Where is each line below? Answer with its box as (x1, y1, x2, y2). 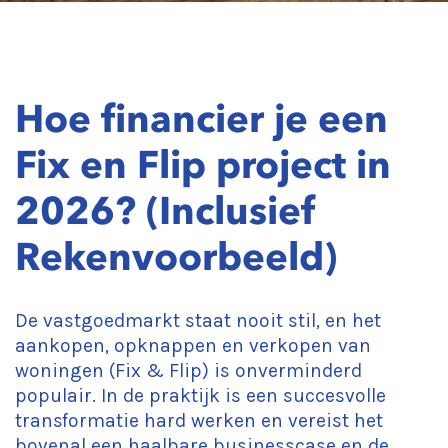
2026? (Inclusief (15, 188, 316, 234)
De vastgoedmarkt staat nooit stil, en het (15, 309, 381, 332)
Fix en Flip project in (15, 142, 391, 188)
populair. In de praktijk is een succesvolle (15, 384, 386, 407)
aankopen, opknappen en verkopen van (15, 334, 371, 357)
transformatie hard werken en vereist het (15, 409, 383, 432)
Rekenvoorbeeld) (15, 234, 337, 280)
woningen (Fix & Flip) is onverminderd (15, 359, 362, 382)
